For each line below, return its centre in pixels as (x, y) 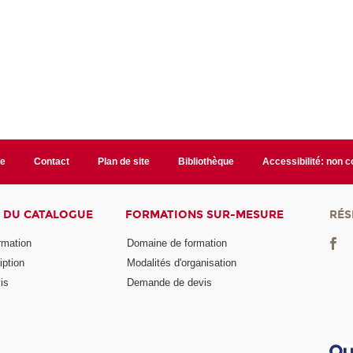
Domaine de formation (177, 243)
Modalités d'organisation (182, 262)
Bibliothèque (206, 162)
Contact (52, 162)
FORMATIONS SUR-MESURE (205, 215)
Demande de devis (170, 282)
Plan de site (123, 162)
